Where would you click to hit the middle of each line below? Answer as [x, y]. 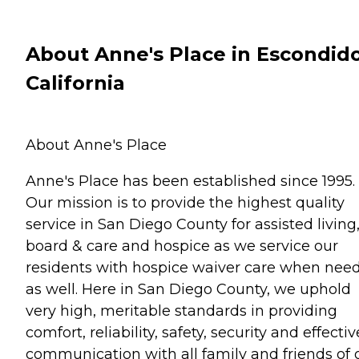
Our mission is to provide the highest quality [185, 202]
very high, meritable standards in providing [182, 311]
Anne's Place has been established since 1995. [190, 181]
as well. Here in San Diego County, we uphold [188, 289]
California [75, 83]
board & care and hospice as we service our [182, 246]
